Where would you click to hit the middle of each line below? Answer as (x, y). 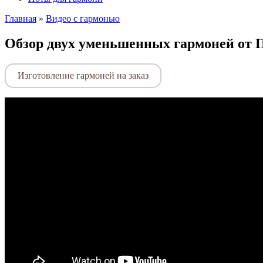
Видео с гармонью (83, 18)
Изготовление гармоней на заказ (83, 75)
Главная (21, 18)
